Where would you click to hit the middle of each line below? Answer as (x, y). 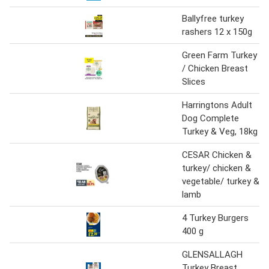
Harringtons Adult (217, 105)
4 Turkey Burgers (215, 218)
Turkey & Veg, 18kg (220, 131)
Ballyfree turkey (213, 18)
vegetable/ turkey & (221, 181)
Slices (194, 81)
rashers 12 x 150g (217, 32)
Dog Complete (210, 118)
